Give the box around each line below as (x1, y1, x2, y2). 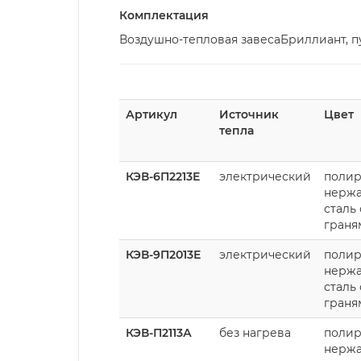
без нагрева (219, 325, 291, 340)
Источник (219, 106, 279, 122)
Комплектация (119, 7, 209, 23)
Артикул (126, 106, 177, 122)
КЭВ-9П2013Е (126, 247, 201, 262)
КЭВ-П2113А (126, 325, 192, 340)
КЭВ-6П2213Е (126, 168, 200, 184)
